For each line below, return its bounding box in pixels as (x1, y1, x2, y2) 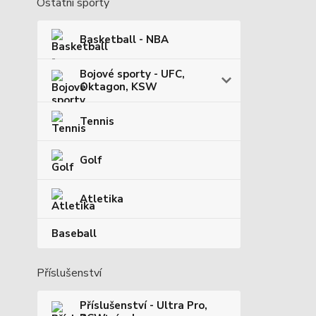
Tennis (80, 114, 114, 129)
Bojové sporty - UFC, (80, 67, 185, 82)
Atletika (80, 192, 123, 207)
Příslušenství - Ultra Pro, (80, 298, 207, 313)
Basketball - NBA (80, 32, 169, 47)
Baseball (51, 226, 97, 241)
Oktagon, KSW (80, 80, 157, 95)
